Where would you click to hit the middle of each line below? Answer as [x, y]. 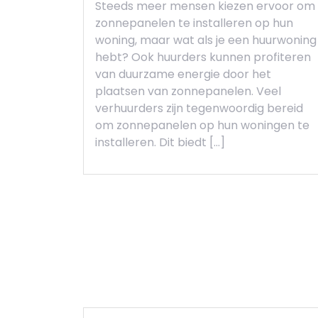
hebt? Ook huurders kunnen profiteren [203, 57]
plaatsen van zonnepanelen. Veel [188, 91]
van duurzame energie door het [183, 74]
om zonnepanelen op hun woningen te [202, 125]
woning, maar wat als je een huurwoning [206, 40]
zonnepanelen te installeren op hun [194, 23]
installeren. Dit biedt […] [160, 142]
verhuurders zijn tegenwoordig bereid [199, 108]
